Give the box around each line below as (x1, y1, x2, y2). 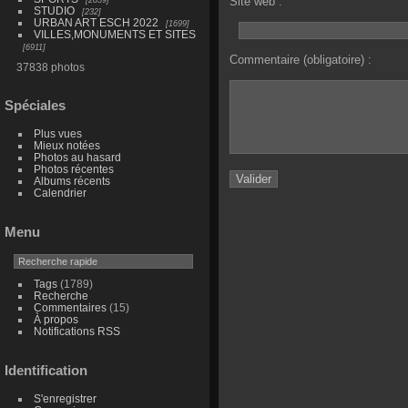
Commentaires (33, 301, 107, 314)
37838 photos (15, 60, 85, 73)
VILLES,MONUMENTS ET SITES (33, 27, 196, 40)
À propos (33, 313, 78, 326)
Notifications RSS (33, 325, 120, 338)
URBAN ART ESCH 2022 (33, 15, 158, 28)
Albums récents (33, 175, 110, 188)
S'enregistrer (33, 392, 97, 404)
